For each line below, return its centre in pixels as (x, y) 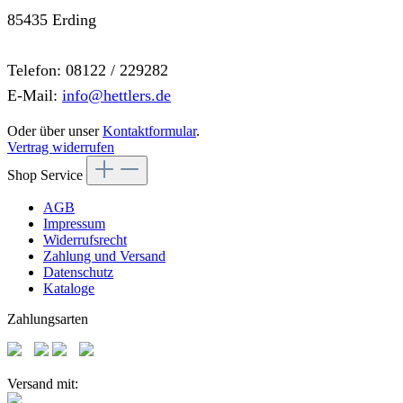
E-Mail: (35, 95)
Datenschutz (78, 273)
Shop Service (47, 175)
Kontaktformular (149, 131)
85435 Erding (52, 19)
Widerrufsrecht (85, 240)
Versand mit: (43, 384)
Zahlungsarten (48, 319)
